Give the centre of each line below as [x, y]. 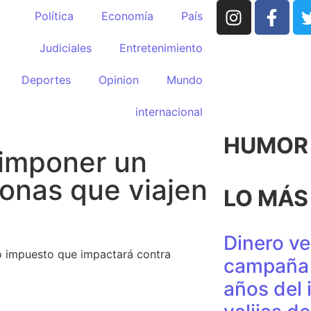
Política [54, 16]
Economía [127, 16]
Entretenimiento [161, 48]
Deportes [46, 80]
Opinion [118, 80]
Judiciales [65, 48]
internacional [169, 112]
